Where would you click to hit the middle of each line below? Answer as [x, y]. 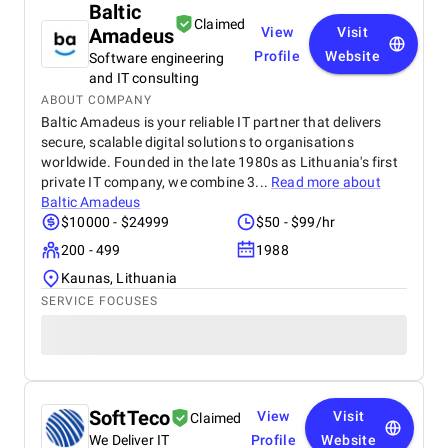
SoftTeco [130, 418]
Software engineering [157, 58]
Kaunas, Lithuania [119, 278]
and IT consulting [144, 78]
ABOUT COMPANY [96, 100]
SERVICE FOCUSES [99, 301]
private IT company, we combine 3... [156, 182]
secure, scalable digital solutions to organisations [197, 142]
